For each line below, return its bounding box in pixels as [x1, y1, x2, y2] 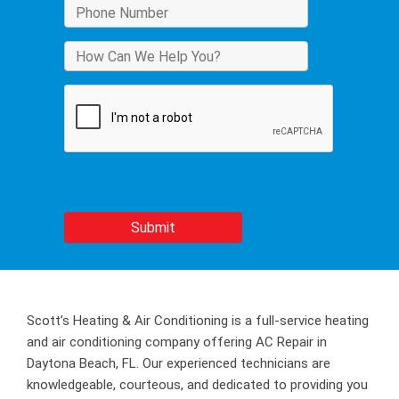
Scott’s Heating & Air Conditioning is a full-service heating [27, 313, 369, 329]
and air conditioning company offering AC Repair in [27, 334, 327, 350]
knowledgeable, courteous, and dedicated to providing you [27, 377, 368, 393]
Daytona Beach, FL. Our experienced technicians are [27, 355, 330, 371]
